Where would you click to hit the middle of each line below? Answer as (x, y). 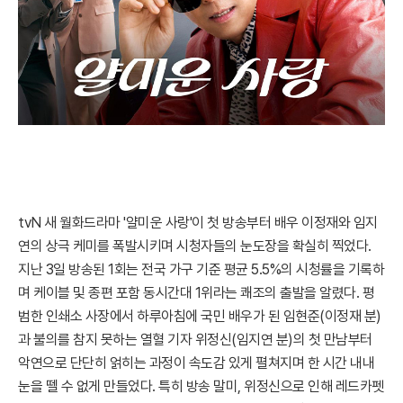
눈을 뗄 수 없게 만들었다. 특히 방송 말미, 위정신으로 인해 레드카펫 (201, 386)
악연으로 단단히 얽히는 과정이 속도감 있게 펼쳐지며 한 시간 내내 (196, 363)
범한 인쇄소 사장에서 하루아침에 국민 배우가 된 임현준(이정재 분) (200, 316)
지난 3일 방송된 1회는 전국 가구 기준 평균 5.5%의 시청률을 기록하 (201, 269)
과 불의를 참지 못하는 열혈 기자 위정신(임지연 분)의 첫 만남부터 (195, 340)
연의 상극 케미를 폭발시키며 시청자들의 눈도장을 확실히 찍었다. (195, 246)
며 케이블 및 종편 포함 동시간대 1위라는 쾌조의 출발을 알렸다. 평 (196, 293)
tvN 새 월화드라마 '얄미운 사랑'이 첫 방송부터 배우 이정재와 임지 (198, 223)
